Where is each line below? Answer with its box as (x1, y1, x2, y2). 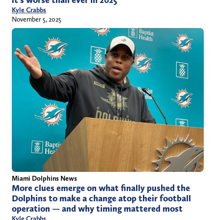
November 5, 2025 (12, 15, 61, 23)
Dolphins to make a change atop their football (12, 193, 191, 204)
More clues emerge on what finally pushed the (12, 183, 190, 194)
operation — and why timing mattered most (12, 203, 183, 215)
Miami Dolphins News (12, 174, 77, 183)
